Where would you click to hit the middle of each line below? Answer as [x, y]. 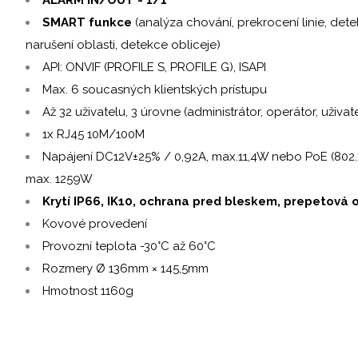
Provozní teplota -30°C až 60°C [129, 246]
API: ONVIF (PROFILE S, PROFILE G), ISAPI [154, 67]
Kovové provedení [95, 223]
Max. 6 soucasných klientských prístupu [155, 89]
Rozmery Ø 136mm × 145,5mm [125, 268]
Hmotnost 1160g [88, 290]
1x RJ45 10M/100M [93, 134]
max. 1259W [59, 179]
